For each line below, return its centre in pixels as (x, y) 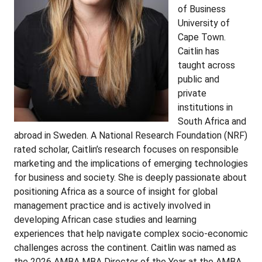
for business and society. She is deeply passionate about (130, 177)
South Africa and (212, 121)
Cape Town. (202, 37)
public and (199, 79)
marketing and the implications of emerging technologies (131, 163)
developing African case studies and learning (105, 219)
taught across (206, 65)
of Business (202, 9)
